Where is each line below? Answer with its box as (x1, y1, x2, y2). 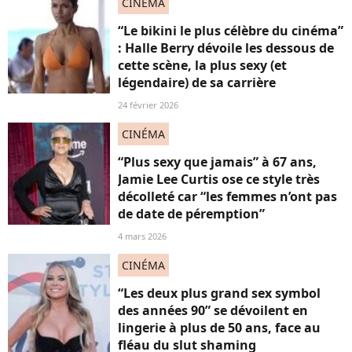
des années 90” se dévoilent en (118, 302, 308, 319)
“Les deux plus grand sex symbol (118, 284, 321, 302)
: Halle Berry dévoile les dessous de (118, 39, 334, 57)
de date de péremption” (118, 205, 265, 222)
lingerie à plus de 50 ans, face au (118, 319, 321, 336)
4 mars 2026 (118, 230, 167, 242)
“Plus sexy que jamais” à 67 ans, (118, 153, 317, 170)
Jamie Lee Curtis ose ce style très (118, 170, 320, 188)
